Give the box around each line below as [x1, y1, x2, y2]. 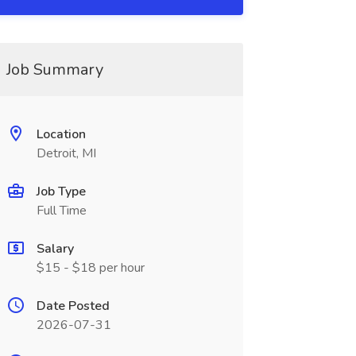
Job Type [36, 183, 86, 200]
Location [36, 126, 86, 143]
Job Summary [6, 59, 103, 80]
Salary [36, 240, 74, 257]
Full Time [36, 202, 87, 219]
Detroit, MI [36, 145, 96, 162]
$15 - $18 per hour [36, 259, 145, 277]
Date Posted [36, 297, 110, 315]
